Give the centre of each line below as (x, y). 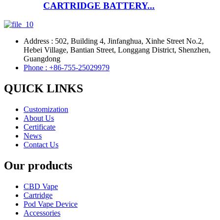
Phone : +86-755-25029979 (67, 68)
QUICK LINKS (43, 89)
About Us (39, 118)
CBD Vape (41, 186)
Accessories (42, 213)
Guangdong (42, 59)
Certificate (40, 127)
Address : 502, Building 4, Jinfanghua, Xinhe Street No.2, (114, 41)
